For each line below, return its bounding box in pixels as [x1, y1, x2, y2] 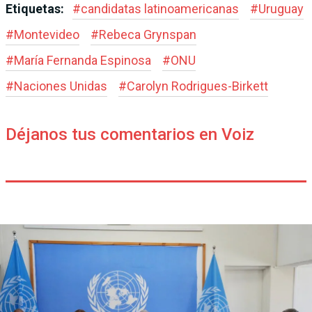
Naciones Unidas [14, 79, 107, 94]
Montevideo [14, 27, 79, 42]
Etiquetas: [6, 1, 67, 17]
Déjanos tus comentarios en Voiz [6, 125, 254, 145]
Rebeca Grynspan [99, 27, 196, 42]
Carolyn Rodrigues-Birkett [127, 79, 268, 94]
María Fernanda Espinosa [14, 53, 151, 68]
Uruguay [258, 1, 304, 17]
